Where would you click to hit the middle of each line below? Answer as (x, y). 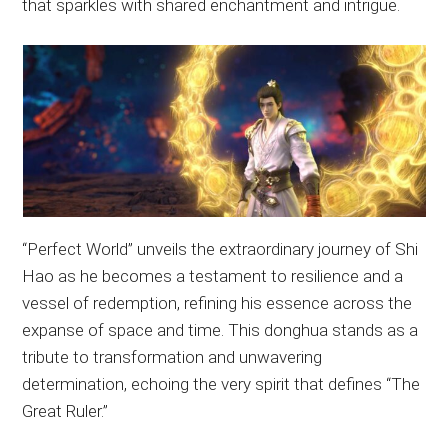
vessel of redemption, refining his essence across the (217, 303)
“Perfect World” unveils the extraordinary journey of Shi (220, 249)
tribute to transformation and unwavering (172, 357)
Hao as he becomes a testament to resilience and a (213, 276)
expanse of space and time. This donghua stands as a (220, 330)
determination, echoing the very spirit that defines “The (221, 384)
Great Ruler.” (65, 411)
